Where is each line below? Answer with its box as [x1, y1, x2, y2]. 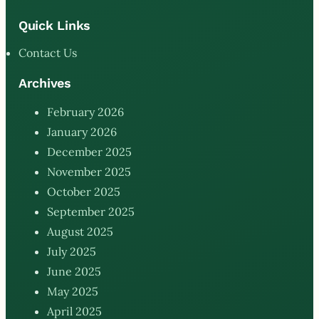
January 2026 [47, 124, 117, 139]
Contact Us [19, 45, 77, 60]
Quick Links [19, 17, 91, 33]
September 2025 [47, 204, 135, 219]
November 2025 [47, 164, 131, 179]
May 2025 [47, 283, 98, 298]
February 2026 [47, 104, 124, 119]
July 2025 [47, 244, 96, 258]
